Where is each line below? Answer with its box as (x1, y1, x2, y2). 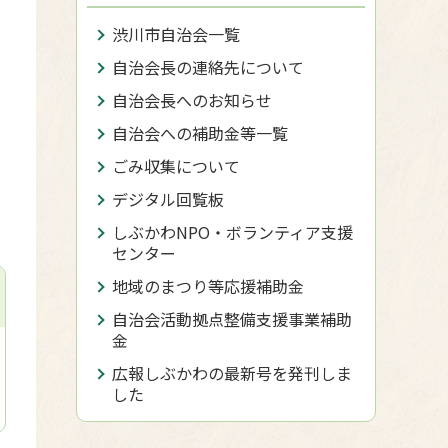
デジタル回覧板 (112, 187, 224, 211)
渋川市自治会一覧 (112, 22, 240, 46)
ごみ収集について (112, 154, 240, 178)
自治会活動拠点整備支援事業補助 (112, 307, 352, 331)
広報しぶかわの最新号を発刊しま (112, 361, 352, 385)
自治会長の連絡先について (112, 55, 304, 79)
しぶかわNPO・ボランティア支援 (112, 220, 353, 244)
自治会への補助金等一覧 (112, 121, 288, 145)
